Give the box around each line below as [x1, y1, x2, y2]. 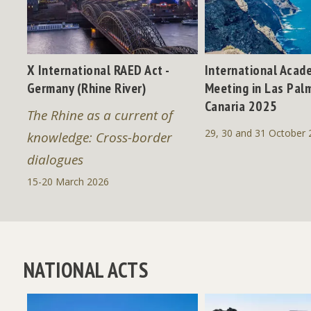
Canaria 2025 [204, 97, 278, 116]
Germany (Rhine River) [26, 79, 146, 98]
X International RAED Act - [26, 61, 169, 80]
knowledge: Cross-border [26, 128, 172, 147]
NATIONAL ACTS [23, 256, 149, 284]
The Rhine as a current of [26, 106, 173, 125]
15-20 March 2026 [26, 175, 109, 189]
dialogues [26, 151, 83, 169]
